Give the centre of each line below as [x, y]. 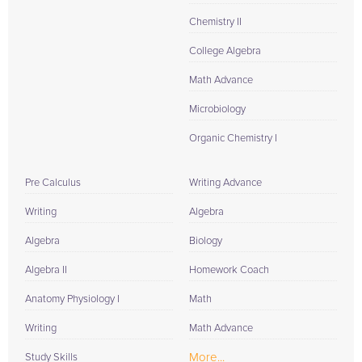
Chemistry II [215, 22]
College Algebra [225, 51]
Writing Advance [225, 183]
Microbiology [217, 109]
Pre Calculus [53, 183]
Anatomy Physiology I [72, 299]
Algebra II [46, 270]
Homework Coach [229, 270]
